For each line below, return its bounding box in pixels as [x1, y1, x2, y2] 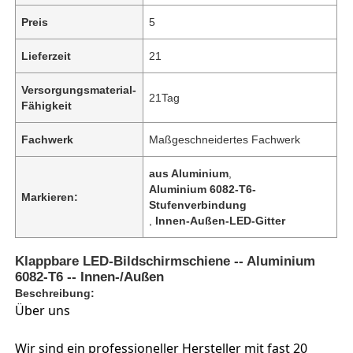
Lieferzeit [21, 49, 72, 62]
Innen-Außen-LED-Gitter [155, 214, 286, 227]
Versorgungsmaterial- [21, 83, 137, 96]
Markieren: [21, 190, 79, 203]
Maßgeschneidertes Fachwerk [149, 132, 301, 146]
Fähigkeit [21, 98, 72, 112]
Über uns [15, 301, 71, 319]
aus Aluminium [149, 166, 229, 180]
